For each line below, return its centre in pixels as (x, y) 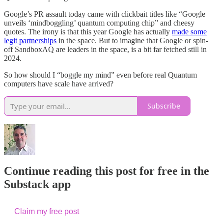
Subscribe (164, 106)
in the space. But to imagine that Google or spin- (132, 40)
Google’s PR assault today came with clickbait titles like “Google (105, 14)
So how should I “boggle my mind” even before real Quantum (100, 75)
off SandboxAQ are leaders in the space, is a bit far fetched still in (105, 49)
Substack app (37, 184)
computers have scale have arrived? (59, 83)
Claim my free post (47, 212)
